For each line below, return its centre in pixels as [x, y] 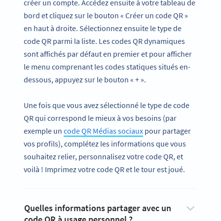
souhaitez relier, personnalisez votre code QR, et [103, 157]
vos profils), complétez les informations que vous [105, 144]
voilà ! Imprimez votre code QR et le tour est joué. [104, 169]
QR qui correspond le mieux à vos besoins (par [100, 118]
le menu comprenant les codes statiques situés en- [107, 67]
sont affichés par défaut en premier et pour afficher [108, 54]
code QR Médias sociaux [103, 131]
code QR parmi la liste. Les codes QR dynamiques [104, 41]
